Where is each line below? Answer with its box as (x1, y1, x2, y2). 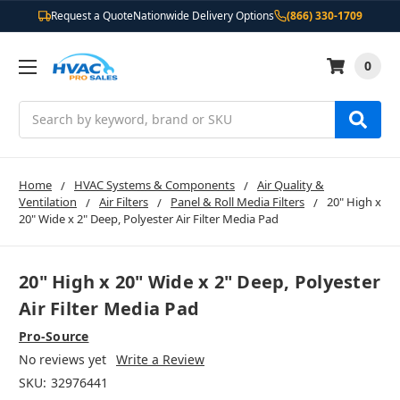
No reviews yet (19, 351, 106, 369)
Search (19, 101, 60, 119)
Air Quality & (257, 176, 324, 193)
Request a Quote (50, 8, 133, 23)
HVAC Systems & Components (74, 176, 235, 193)
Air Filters (99, 193, 148, 210)
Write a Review (115, 351, 204, 369)
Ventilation (19, 193, 77, 210)
